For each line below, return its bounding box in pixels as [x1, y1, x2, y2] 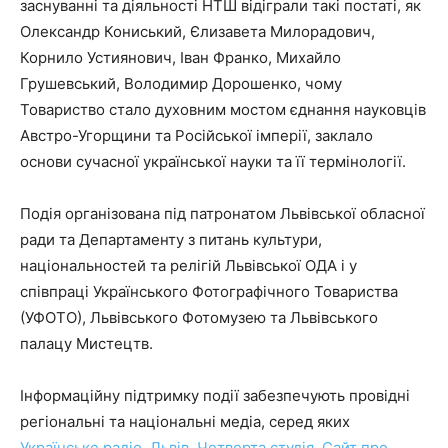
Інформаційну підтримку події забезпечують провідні [20, 385, 410, 405]
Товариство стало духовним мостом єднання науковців [20, 99, 426, 119]
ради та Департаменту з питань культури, [20, 229, 322, 249]
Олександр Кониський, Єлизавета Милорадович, [20, 21, 375, 41]
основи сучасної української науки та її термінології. [20, 151, 406, 171]
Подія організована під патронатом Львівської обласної [20, 203, 425, 223]
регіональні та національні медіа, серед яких [20, 411, 350, 431]
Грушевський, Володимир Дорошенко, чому [20, 73, 342, 93]
